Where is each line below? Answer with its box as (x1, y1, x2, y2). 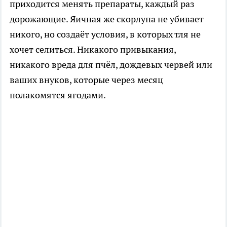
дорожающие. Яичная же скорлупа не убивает (10, 13, 204, 25)
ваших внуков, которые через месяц (10, 73, 163, 86)
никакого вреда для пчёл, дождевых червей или (10, 58, 212, 70)
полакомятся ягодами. (10, 89, 106, 101)
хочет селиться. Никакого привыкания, (10, 43, 176, 55)
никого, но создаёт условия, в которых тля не (10, 28, 201, 40)
